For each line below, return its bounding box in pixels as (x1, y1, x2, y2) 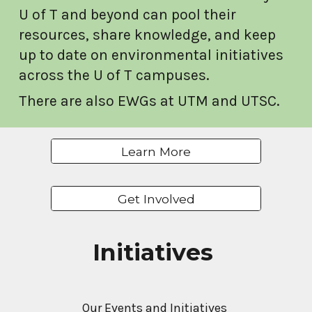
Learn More (121, 143, 191, 159)
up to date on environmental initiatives (19, 45, 284, 63)
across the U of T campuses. (19, 65, 214, 84)
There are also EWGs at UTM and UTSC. (19, 91, 281, 109)
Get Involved (117, 191, 195, 206)
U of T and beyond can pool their (19, 5, 237, 23)
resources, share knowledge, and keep (19, 25, 276, 43)
